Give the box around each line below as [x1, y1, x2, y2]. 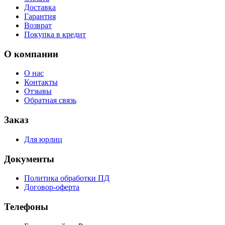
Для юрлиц [24, 135, 62, 144]
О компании [4, 48, 58, 59]
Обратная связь [24, 96, 76, 105]
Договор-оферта [24, 183, 79, 192]
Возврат [24, 21, 52, 30]
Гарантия [24, 12, 56, 21]
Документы [4, 153, 54, 164]
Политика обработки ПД [24, 174, 109, 183]
